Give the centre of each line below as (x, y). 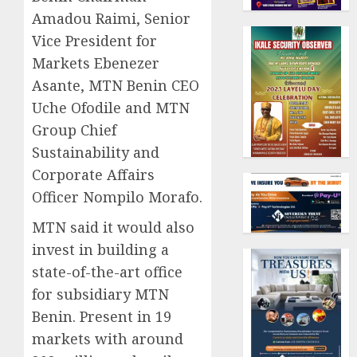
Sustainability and (96, 153)
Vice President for (94, 41)
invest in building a (100, 250)
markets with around (108, 339)
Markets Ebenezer (96, 63)
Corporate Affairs (93, 175)
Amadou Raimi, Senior (111, 19)
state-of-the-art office (107, 272)
